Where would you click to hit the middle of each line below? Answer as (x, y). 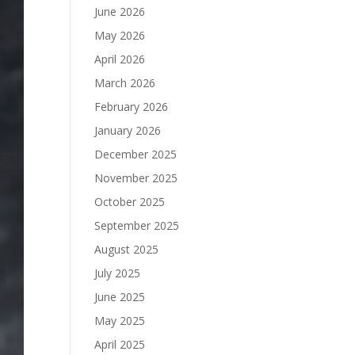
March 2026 (125, 83)
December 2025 (136, 154)
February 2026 (132, 107)
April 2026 (120, 59)
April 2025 (120, 344)
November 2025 (136, 178)
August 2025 (127, 249)
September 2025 (137, 225)
